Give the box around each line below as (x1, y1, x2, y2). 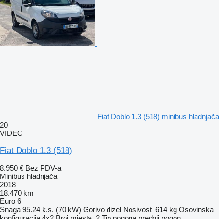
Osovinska (179, 205, 214, 214)
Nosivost (123, 205, 152, 214)
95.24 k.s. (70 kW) (22, 205, 81, 214)
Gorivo (83, 205, 105, 214)
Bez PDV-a (25, 163, 61, 172)
